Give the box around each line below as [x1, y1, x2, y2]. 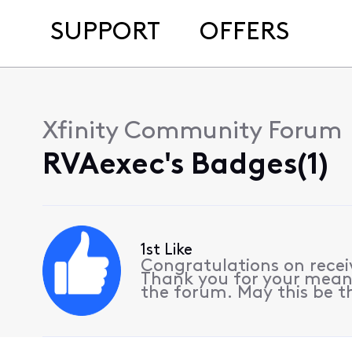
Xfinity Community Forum [42, 119, 342, 145]
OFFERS [199, 20, 289, 46]
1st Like [141, 243, 193, 259]
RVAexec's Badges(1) [42, 151, 328, 181]
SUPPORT [50, 20, 160, 46]
